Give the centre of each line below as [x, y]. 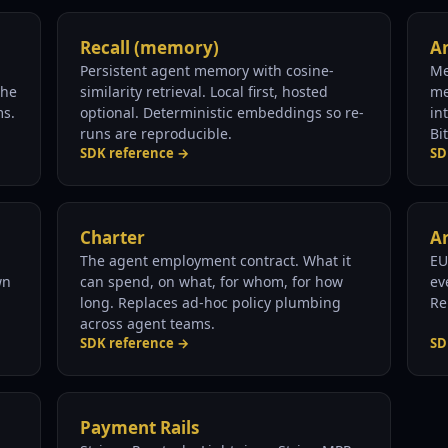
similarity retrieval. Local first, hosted [204, 91]
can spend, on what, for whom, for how [212, 281]
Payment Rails [140, 427]
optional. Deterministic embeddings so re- [222, 112]
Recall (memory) [150, 47]
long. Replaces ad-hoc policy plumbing [211, 302]
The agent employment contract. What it [216, 260]
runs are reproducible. [156, 133]
